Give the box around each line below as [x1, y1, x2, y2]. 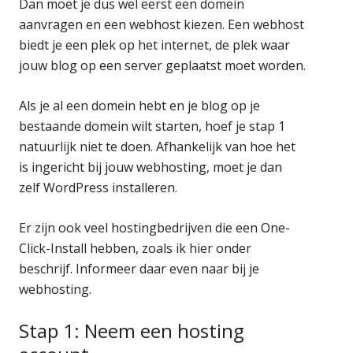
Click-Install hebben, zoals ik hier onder [19, 239, 252, 257]
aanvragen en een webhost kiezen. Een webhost [19, 15, 305, 33]
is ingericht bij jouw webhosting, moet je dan [19, 158, 283, 176]
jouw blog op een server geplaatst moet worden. [19, 56, 307, 74]
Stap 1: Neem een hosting [19, 317, 245, 344]
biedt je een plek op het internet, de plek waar [19, 35, 291, 54]
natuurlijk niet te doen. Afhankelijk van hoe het [19, 137, 296, 155]
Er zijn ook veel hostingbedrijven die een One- [19, 218, 291, 236]
